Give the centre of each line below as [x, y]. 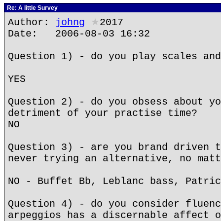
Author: [32, 22]
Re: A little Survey [32, 8]
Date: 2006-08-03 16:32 [79, 34]
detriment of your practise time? [103, 113]
